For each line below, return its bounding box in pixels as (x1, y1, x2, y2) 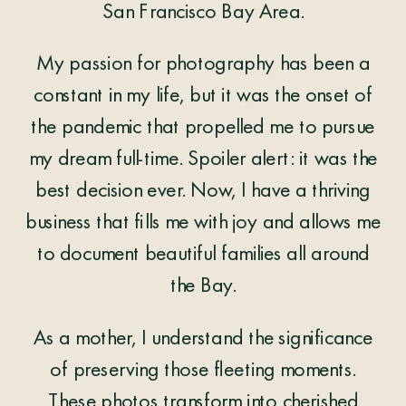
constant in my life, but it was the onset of (34, 86, 372, 109)
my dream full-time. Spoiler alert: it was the (28, 150, 378, 172)
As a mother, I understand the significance (34, 328, 372, 351)
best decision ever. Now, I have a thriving (35, 181, 371, 204)
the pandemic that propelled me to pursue (31, 118, 375, 140)
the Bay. (169, 276, 237, 299)
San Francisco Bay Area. (101, 3, 304, 24)
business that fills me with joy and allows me (25, 213, 382, 236)
